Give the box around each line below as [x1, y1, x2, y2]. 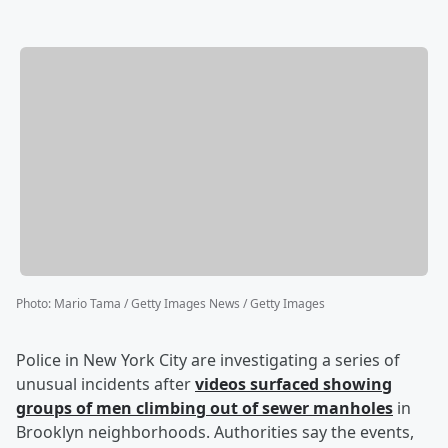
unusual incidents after [16, 373, 195, 396]
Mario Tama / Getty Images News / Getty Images [54, 295, 325, 313]
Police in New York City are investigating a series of [16, 349, 400, 372]
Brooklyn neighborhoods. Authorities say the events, [16, 421, 414, 444]
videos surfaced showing [195, 373, 392, 396]
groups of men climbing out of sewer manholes [16, 397, 393, 420]
